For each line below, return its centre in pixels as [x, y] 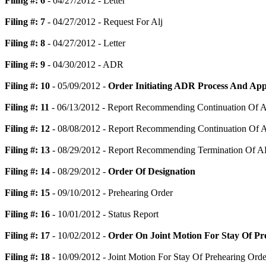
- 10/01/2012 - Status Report [104, 214]
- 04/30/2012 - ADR [84, 64]
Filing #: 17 [27, 235]
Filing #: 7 [25, 22]
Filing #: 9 [25, 64]
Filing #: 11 [27, 107]
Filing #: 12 [27, 129]
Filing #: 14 [27, 171]
